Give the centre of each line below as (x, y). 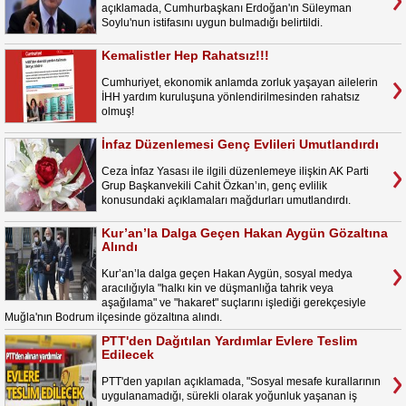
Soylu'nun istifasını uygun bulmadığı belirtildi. (212, 23)
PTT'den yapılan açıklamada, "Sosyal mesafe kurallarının (241, 382)
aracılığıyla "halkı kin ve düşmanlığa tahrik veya (217, 288)
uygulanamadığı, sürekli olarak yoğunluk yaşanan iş (229, 396)
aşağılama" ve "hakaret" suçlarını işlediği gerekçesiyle (234, 303)
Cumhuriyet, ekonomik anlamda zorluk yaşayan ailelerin (240, 82)
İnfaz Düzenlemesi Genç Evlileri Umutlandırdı (240, 144)
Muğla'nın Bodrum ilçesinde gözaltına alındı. (113, 317)
